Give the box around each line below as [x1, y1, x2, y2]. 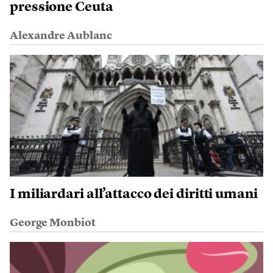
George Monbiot [10, 218, 96, 229]
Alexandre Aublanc [10, 30, 112, 41]
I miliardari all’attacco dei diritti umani [10, 188, 258, 201]
